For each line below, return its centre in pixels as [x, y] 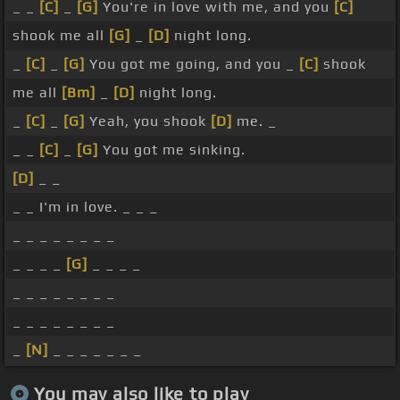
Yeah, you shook [148, 121]
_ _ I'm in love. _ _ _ [85, 207]
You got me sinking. [172, 150]
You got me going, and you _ [192, 64]
